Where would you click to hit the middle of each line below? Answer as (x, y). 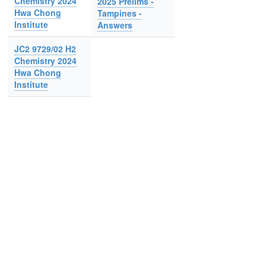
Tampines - (120, 13)
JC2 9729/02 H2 (45, 49)
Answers (115, 25)
